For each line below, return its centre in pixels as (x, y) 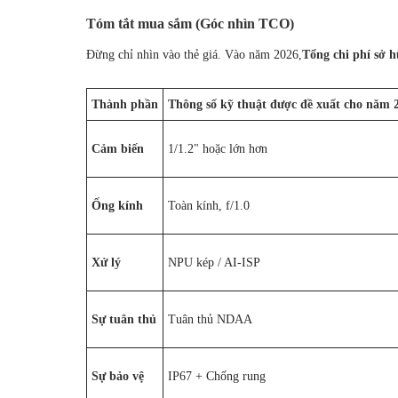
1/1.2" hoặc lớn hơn (218, 148)
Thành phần (125, 104)
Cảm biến (118, 148)
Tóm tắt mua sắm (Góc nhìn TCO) (190, 23)
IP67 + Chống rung (217, 376)
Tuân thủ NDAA (210, 319)
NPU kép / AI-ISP (214, 262)
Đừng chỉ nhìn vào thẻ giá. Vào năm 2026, (194, 54)
